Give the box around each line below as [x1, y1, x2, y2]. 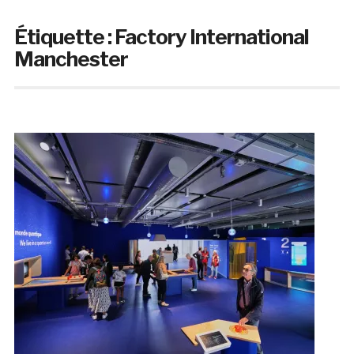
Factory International [114, 24, 309, 50]
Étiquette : [13, 24, 115, 50]
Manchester [13, 47, 128, 72]
